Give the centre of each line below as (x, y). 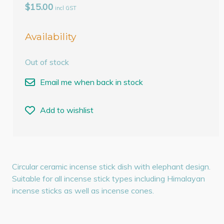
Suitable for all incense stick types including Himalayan (109, 178)
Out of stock (47, 62)
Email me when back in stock (92, 82)
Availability (51, 36)
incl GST (66, 8)
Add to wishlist (67, 110)
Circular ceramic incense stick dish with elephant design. (111, 166)
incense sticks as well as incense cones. (83, 190)
